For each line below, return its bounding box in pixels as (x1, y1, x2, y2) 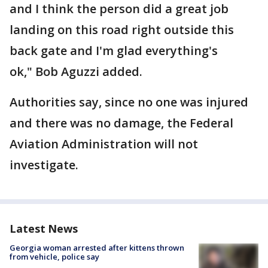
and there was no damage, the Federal (10, 115, 233, 131)
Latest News (10, 221, 78, 236)
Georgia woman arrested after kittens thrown (10, 242, 184, 253)
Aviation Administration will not (10, 136, 198, 152)
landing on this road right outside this (10, 22, 234, 38)
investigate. (10, 157, 78, 173)
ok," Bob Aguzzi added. (10, 63, 145, 80)
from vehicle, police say (10, 251, 99, 262)
